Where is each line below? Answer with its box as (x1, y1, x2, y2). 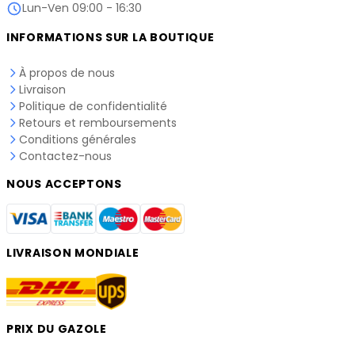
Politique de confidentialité (19, 97, 167, 114)
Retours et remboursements (19, 114, 177, 131)
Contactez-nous (19, 147, 112, 164)
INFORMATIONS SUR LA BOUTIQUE (6, 29, 215, 45)
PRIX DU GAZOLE (6, 321, 107, 338)
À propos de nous (19, 64, 115, 81)
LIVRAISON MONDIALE (6, 245, 139, 261)
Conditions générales (19, 131, 136, 147)
